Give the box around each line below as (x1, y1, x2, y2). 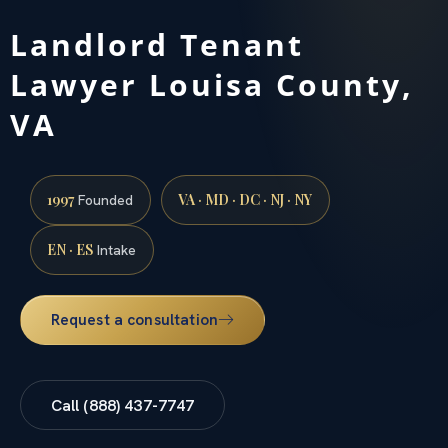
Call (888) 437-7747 (50, 394, 195, 416)
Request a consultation (50, 309, 219, 331)
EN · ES (47, 239, 94, 259)
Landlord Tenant (10, 23, 304, 65)
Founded (74, 190, 134, 209)
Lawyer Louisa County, (10, 63, 414, 105)
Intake (93, 240, 137, 259)
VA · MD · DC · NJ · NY (178, 189, 313, 209)
